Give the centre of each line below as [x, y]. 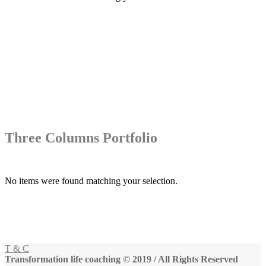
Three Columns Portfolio [81, 138]
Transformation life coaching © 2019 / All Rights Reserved [121, 259]
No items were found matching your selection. [91, 181]
